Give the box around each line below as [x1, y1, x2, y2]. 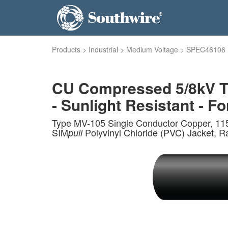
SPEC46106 [186, 44, 225, 54]
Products [52, 44, 80, 54]
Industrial [89, 44, 118, 54]
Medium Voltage [126, 44, 178, 54]
